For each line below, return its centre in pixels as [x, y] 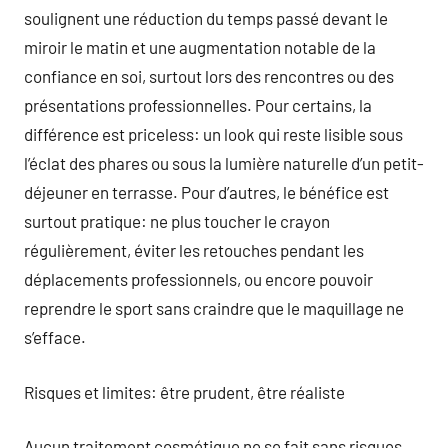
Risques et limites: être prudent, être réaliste [184, 391]
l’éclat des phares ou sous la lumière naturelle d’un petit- [224, 163]
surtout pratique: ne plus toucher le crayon [177, 221]
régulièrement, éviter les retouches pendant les [194, 250]
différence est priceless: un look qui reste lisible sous [213, 134]
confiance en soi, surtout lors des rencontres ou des [209, 76]
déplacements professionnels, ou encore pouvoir [198, 279]
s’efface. [55, 337]
